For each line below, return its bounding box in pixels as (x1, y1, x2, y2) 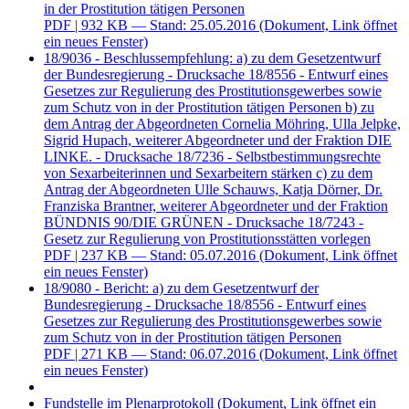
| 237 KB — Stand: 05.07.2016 (75, 247, 256, 264)
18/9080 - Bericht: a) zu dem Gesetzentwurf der (44, 280, 319, 297)
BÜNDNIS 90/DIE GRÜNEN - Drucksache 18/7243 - (44, 215, 363, 231)
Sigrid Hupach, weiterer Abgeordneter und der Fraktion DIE (44, 132, 392, 149)
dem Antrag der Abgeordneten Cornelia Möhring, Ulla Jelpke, (44, 116, 401, 132)
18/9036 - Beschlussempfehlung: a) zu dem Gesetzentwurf (44, 50, 381, 67)
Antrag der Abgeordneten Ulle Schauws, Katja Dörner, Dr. (44, 182, 383, 198)
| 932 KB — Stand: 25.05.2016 (75, 17, 256, 34)
